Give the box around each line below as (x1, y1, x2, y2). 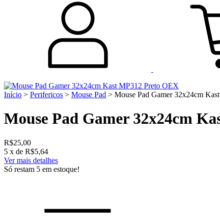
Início (4, 90, 22, 99)
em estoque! (40, 165, 80, 173)
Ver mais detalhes (4, 156, 58, 165)
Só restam (4, 165, 36, 173)
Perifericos (30, 90, 63, 99)
